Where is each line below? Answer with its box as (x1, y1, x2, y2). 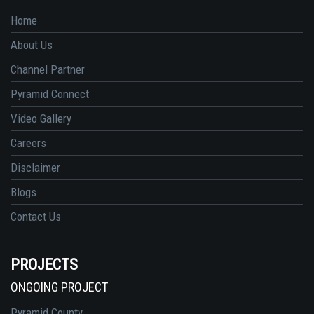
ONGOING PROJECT (11, 279, 108, 294)
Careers (11, 135, 46, 150)
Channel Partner (11, 62, 85, 76)
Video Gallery (11, 111, 71, 125)
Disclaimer (11, 160, 60, 175)
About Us (11, 37, 53, 52)
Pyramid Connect (11, 86, 89, 101)
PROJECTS (11, 255, 78, 273)
